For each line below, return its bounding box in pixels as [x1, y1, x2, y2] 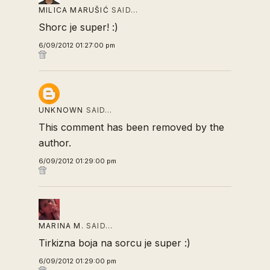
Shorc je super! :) [39, 21, 118, 33]
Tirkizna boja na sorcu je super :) [39, 237, 190, 249]
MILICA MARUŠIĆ [39, 5, 109, 14]
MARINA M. [39, 221, 84, 230]
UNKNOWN [39, 105, 84, 115]
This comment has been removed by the [39, 121, 224, 133]
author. [39, 137, 71, 149]
